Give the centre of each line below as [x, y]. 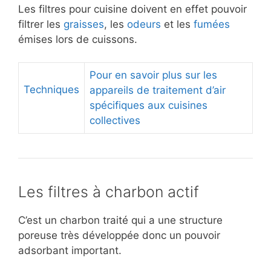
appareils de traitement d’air [158, 90]
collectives [115, 121]
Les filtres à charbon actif [109, 192]
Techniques [51, 90]
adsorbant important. [70, 251]
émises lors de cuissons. [78, 39]
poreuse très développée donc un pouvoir [119, 236]
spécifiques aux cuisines [149, 106]
